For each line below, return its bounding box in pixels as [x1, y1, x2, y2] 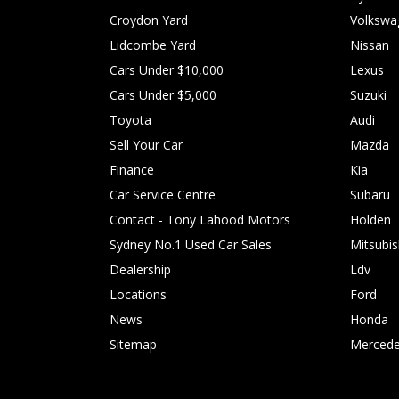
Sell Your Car [110, 135, 183, 153]
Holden [350, 210, 391, 228]
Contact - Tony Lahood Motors [110, 210, 290, 228]
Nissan [350, 36, 389, 53]
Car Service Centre [110, 185, 216, 203]
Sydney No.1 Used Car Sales [110, 235, 272, 253]
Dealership [110, 260, 171, 278]
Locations [110, 285, 167, 303]
